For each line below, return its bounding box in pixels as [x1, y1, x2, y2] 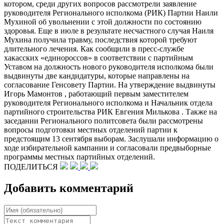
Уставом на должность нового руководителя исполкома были [4, 62, 213, 71]
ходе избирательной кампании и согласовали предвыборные [4, 143, 211, 152]
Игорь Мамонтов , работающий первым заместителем [4, 89, 188, 98]
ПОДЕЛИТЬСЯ [4, 162, 60, 171]
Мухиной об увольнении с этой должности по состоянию [4, 17, 201, 26]
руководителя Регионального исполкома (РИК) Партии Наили [4, 8, 218, 17]
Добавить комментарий [4, 181, 133, 194]
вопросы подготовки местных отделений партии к [4, 125, 177, 134]
